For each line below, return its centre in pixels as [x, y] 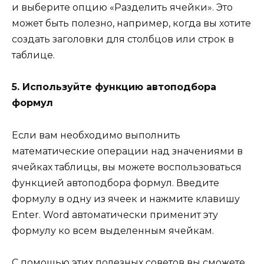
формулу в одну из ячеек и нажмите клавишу [126, 199]
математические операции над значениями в [127, 151]
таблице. [33, 55]
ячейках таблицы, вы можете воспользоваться [127, 167]
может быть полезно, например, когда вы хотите [131, 24]
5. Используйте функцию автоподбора [114, 87]
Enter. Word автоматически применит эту [115, 214]
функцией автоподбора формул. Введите [115, 183]
